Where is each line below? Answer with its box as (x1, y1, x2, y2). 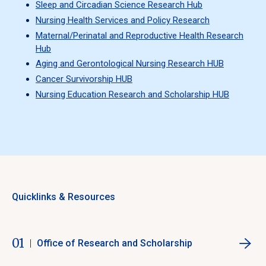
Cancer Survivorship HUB (36, 74, 132, 85)
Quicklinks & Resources (12, 191, 115, 202)
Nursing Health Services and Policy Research (36, 14, 210, 26)
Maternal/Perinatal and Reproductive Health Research (36, 30, 243, 41)
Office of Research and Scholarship (37, 237, 192, 249)
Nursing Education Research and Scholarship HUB (36, 88, 229, 100)
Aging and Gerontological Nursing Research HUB (36, 58, 224, 69)
